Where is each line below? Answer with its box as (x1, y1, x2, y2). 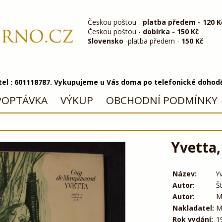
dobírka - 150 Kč (143, 26, 199, 36)
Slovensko (88, 36, 124, 46)
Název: (172, 168, 197, 178)
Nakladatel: (172, 203, 214, 213)
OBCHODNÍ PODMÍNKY (106, 93, 218, 108)
